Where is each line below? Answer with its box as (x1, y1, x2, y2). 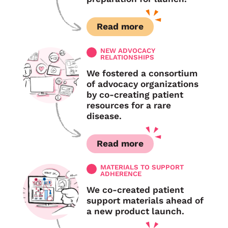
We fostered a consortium (86, 68, 197, 78)
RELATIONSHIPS (100, 53, 154, 61)
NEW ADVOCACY (100, 46, 155, 54)
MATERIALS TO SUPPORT (100, 163, 184, 172)
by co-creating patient (86, 89, 183, 100)
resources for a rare (86, 100, 171, 110)
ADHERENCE (100, 170, 141, 178)
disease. (86, 110, 122, 121)
